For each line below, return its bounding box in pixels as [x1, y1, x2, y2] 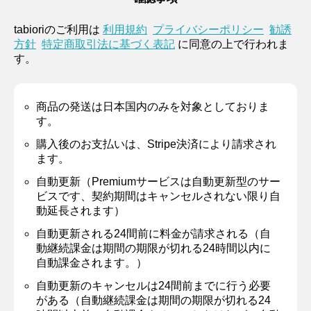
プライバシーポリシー [153, 23, 264, 35]
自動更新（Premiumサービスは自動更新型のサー [36, 175, 280, 187]
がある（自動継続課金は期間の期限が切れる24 [36, 294, 271, 306]
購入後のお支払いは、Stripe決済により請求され [36, 137, 276, 150]
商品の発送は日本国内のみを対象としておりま [36, 100, 269, 112]
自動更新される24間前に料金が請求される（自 [36, 227, 271, 239]
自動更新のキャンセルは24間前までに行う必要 [36, 279, 271, 292]
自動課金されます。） [36, 256, 147, 269]
